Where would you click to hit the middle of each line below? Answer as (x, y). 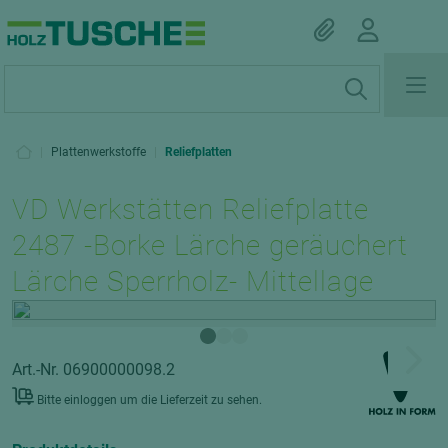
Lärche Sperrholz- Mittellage (193, 281)
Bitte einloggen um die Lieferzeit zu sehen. (149, 399)
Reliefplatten (198, 152)
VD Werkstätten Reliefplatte (191, 209)
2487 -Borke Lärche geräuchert (210, 245)
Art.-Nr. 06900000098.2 (93, 369)
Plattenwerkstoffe (98, 152)
